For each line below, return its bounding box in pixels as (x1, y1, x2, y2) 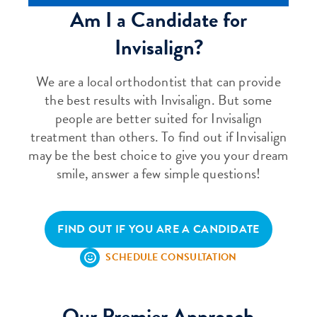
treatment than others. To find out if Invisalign (30, 126, 287, 148)
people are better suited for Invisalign (54, 108, 263, 129)
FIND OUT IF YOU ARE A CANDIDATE (57, 221, 260, 238)
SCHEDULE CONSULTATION (105, 250, 237, 265)
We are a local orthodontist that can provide (36, 71, 281, 93)
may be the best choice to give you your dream (28, 144, 289, 166)
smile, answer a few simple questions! (56, 163, 261, 185)
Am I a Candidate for (70, 4, 247, 36)
